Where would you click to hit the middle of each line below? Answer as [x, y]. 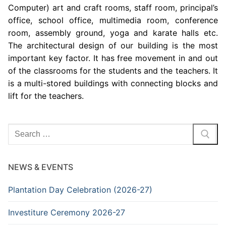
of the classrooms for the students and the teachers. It [113, 71]
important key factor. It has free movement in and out [113, 58]
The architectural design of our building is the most [113, 46]
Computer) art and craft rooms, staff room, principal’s [113, 8]
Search [21, 129]
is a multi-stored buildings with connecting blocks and [113, 83]
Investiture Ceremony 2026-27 [67, 213]
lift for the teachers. [46, 96]
